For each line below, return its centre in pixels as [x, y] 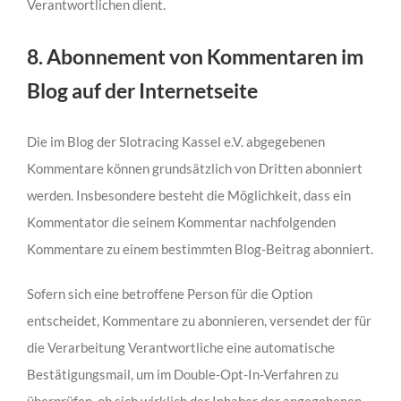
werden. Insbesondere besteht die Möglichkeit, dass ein [188, 196]
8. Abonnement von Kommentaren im [195, 56]
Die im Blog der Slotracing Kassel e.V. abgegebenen [175, 142]
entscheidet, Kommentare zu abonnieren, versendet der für [199, 321]
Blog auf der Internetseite [142, 90]
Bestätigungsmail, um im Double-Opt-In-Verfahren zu [182, 375]
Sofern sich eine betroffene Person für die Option [169, 294]
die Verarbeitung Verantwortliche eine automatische [180, 348]
